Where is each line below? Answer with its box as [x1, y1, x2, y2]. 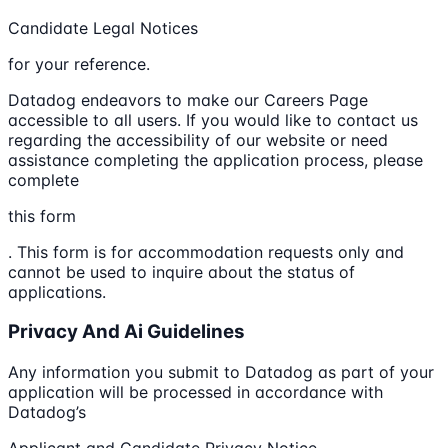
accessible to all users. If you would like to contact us [8, 109, 418, 130]
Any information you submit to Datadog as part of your [8, 362, 434, 383]
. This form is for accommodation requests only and [8, 241, 404, 262]
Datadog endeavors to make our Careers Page [8, 89, 368, 110]
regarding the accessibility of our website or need [8, 129, 388, 150]
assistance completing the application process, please [8, 149, 423, 170]
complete [8, 169, 79, 190]
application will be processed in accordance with [8, 382, 383, 403]
